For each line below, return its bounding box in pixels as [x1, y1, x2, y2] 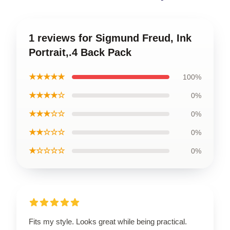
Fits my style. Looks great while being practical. [29, 217, 187, 226]
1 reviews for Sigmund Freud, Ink [29, 32, 191, 44]
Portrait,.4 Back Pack [29, 46, 131, 58]
